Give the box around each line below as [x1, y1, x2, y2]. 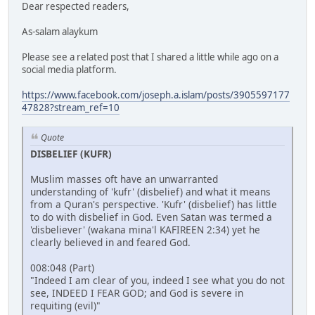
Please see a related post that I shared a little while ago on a [22, 51, 278, 64]
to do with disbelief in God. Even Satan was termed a [30, 210, 272, 224]
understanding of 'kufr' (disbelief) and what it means [30, 184, 271, 198]
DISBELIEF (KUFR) [30, 146, 112, 160]
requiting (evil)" [30, 298, 101, 312]
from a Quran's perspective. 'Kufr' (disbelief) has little [30, 197, 277, 211]
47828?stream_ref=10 [22, 101, 120, 115]
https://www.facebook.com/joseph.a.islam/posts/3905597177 [22, 89, 290, 102]
